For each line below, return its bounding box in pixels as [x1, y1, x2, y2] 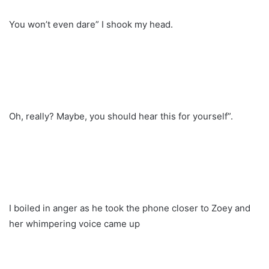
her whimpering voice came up [9, 217, 140, 229]
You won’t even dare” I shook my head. [9, 18, 173, 30]
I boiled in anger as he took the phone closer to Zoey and [9, 202, 250, 214]
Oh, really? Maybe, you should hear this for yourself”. [9, 110, 233, 122]
